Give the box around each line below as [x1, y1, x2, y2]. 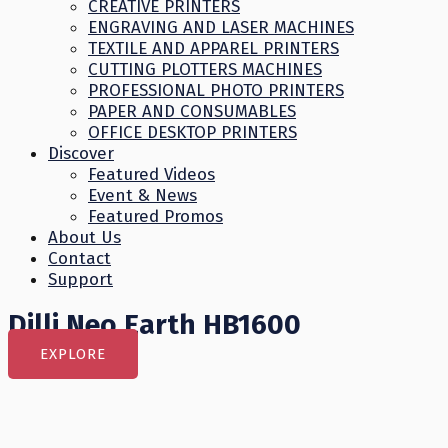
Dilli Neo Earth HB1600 [8, 308, 301, 341]
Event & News [88, 185, 197, 206]
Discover [48, 143, 114, 164]
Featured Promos [88, 206, 223, 227]
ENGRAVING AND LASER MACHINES [88, 17, 354, 38]
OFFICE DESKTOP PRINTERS [88, 122, 297, 143]
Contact [48, 248, 111, 269]
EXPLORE [40, 345, 106, 363]
